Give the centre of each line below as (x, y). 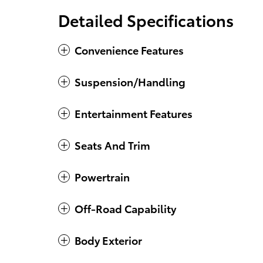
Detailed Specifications (146, 20)
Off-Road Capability (125, 208)
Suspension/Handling (130, 82)
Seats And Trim (112, 145)
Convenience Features (129, 50)
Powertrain (102, 177)
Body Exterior (108, 240)
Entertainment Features (134, 113)
